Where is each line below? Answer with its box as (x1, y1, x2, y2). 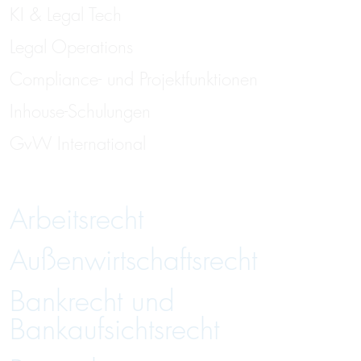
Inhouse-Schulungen (10, 100, 151, 123)
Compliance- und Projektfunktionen (10, 68, 258, 91)
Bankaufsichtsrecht (10, 312, 219, 348)
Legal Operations (10, 35, 133, 59)
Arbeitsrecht (10, 201, 143, 238)
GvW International (10, 132, 146, 156)
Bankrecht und (10, 284, 175, 320)
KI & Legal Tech (10, 3, 122, 27)
